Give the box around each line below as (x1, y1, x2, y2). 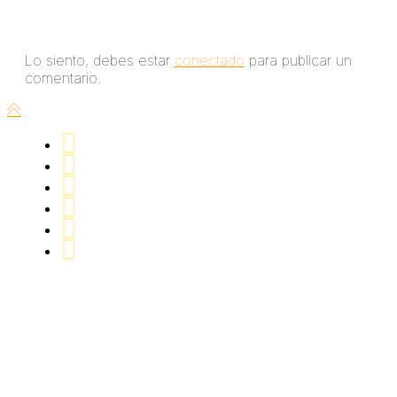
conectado (175, 51, 245, 69)
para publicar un (245, 51, 352, 69)
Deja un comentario (25, 15, 175, 35)
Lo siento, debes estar (25, 51, 175, 69)
